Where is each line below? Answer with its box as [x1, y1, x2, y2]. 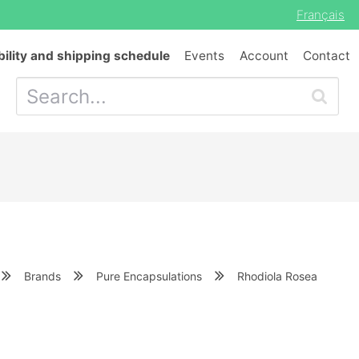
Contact [303, 48, 350, 63]
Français [296, 7, 345, 22]
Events [184, 48, 225, 63]
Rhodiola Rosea [237, 268, 317, 283]
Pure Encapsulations [96, 268, 202, 283]
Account [239, 48, 288, 63]
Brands [24, 268, 61, 283]
